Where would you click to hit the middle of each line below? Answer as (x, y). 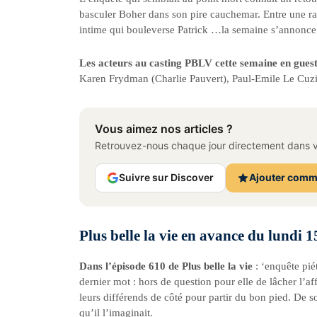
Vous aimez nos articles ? (164, 128)
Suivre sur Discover (166, 178)
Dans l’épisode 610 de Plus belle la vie (167, 266)
